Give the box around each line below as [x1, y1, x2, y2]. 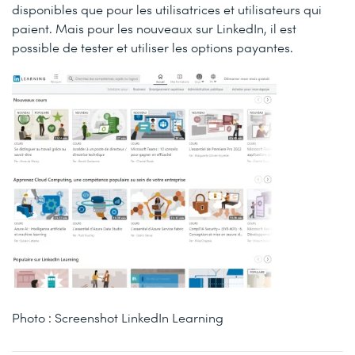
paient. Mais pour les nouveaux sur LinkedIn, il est [12, 20, 296, 37]
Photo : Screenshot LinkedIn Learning [12, 308, 223, 326]
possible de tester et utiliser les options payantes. [12, 39, 293, 56]
